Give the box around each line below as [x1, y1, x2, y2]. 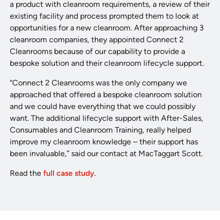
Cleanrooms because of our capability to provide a [10, 47, 185, 56]
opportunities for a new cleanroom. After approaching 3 [10, 23, 204, 33]
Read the [10, 168, 43, 178]
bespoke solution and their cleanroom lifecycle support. [10, 58, 204, 68]
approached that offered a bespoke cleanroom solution [10, 90, 202, 100]
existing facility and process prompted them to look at [10, 11, 199, 21]
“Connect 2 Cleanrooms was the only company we [10, 78, 187, 88]
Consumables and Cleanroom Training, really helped [10, 125, 191, 135]
